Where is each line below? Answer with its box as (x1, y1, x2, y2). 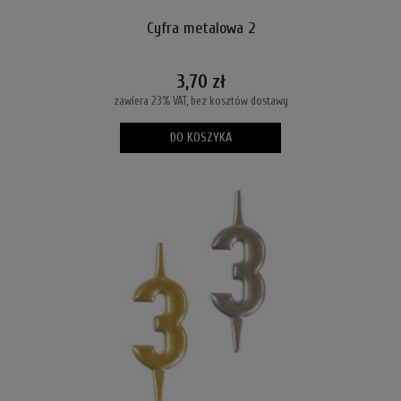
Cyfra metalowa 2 (146, 18, 255, 38)
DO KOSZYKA (169, 130, 232, 146)
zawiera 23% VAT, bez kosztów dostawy (113, 93, 288, 107)
